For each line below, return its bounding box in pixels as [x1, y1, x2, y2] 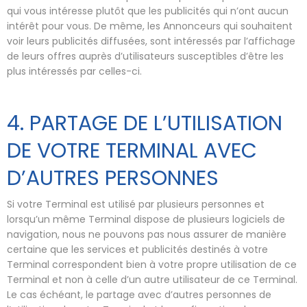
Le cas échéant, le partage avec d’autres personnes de [7, 288, 271, 302]
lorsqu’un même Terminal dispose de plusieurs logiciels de [7, 212, 285, 226]
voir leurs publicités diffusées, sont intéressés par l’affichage [7, 34, 295, 48]
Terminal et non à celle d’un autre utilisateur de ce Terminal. [7, 273, 297, 286]
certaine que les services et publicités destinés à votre [7, 243, 268, 256]
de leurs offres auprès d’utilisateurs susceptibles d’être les [7, 49, 284, 63]
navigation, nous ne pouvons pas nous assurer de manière [7, 228, 286, 241]
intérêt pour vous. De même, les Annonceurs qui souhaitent [7, 19, 293, 33]
